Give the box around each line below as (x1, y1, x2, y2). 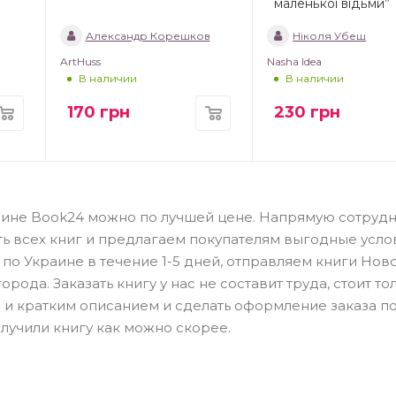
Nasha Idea (267, 54, 323, 68)
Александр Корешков (85, 28, 210, 42)
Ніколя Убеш (293, 28, 367, 42)
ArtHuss (59, 54, 101, 68)
